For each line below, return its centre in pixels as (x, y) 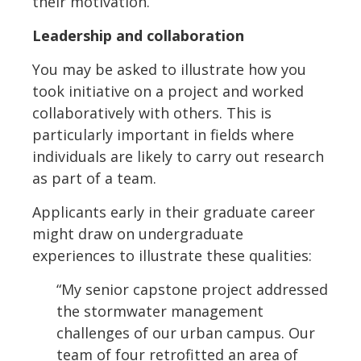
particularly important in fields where (163, 135)
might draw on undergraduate (138, 234)
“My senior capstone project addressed (192, 290)
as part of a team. (94, 178)
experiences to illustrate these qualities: (172, 256)
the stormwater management (160, 311)
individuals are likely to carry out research (178, 157)
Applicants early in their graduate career (174, 212)
